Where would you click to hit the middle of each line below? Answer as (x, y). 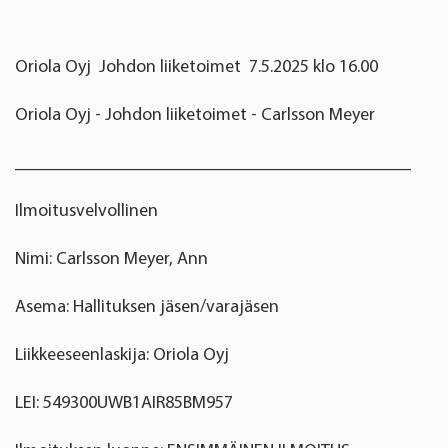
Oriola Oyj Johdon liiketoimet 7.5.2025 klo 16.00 (196, 66)
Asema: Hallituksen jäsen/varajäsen (147, 306)
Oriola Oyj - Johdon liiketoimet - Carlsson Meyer (195, 114)
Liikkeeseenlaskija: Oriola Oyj (122, 354)
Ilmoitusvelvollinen (86, 210)
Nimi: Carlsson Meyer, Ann (111, 258)
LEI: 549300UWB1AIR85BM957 (124, 402)
